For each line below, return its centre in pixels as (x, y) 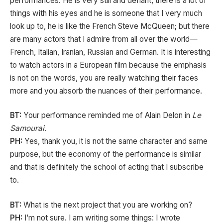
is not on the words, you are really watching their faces (104, 78)
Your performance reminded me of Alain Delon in (107, 115)
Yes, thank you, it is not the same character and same (115, 141)
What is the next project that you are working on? (107, 205)
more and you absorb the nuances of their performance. (106, 91)
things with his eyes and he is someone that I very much (106, 13)
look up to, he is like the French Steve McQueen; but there (110, 26)
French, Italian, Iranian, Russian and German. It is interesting (110, 52)
